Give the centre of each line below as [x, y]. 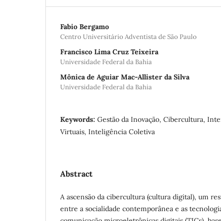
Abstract [76, 173]
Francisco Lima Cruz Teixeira [109, 52]
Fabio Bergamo [85, 26]
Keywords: [79, 119]
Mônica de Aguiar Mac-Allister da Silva [125, 77]
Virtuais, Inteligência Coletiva [108, 131]
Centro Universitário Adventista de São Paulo [129, 37]
